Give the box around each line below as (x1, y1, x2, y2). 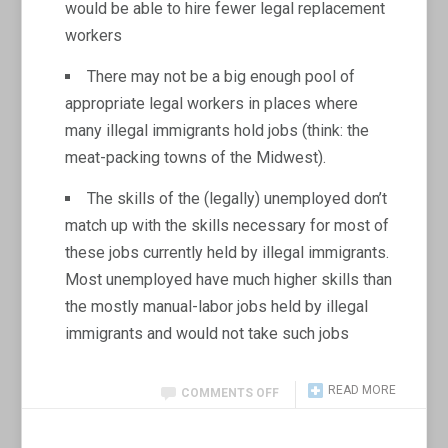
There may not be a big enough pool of (87, 66, 356, 86)
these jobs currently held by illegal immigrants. (65, 242, 390, 262)
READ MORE (327, 382, 396, 397)
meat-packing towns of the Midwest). (65, 147, 327, 167)
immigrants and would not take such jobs (65, 323, 350, 343)
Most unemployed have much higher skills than (65, 269, 393, 289)
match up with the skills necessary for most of (65, 215, 390, 235)
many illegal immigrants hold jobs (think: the (65, 120, 370, 140)
